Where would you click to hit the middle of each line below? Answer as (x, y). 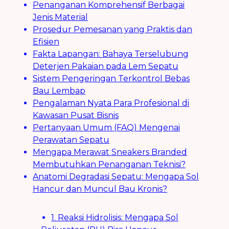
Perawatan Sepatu (71, 140)
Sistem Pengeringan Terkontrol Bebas (111, 78)
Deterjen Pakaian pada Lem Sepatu (106, 66)
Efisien (46, 41)
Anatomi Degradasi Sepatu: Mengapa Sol (116, 176)
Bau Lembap (59, 90)
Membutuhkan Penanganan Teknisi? (109, 164)
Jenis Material (60, 17)
